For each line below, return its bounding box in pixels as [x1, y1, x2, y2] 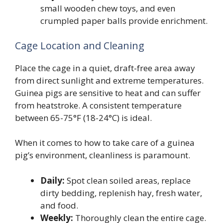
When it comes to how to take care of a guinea [15, 137, 195, 149]
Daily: [40, 174, 65, 186]
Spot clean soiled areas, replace [65, 174, 191, 186]
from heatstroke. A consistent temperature [15, 99, 182, 111]
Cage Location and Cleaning [15, 38, 144, 52]
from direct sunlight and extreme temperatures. [15, 74, 204, 86]
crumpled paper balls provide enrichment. [40, 15, 208, 27]
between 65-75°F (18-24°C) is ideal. [15, 111, 152, 123]
